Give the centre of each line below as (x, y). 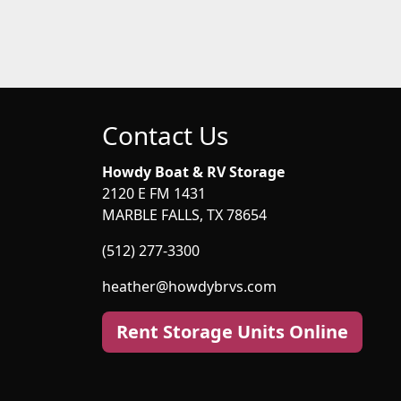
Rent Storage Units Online (232, 332)
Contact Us (165, 136)
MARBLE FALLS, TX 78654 (184, 215)
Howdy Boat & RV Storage (193, 172)
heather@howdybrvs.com (189, 287)
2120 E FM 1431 (154, 194)
